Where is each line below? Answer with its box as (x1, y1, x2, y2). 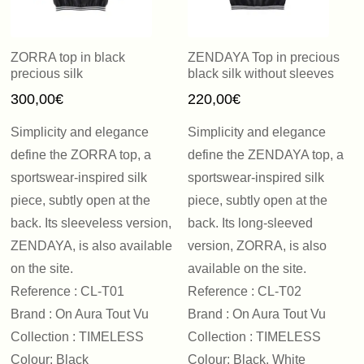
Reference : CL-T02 (187, 284, 301, 298)
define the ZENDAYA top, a (187, 148, 344, 162)
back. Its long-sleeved (187, 216, 313, 230)
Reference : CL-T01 (11, 284, 125, 298)
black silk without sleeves (187, 67, 334, 80)
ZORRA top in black (11, 50, 126, 64)
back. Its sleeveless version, (11, 216, 172, 230)
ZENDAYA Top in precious (187, 50, 340, 64)
